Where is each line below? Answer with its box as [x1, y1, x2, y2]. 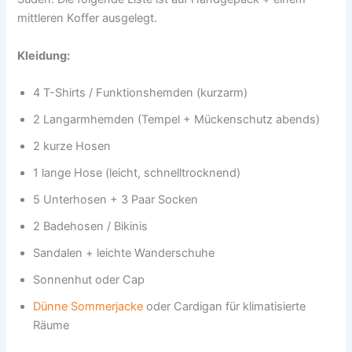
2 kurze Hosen [33, 139, 112, 154]
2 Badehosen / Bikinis [33, 219, 148, 234]
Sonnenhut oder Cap [33, 273, 145, 288]
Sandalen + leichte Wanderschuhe [33, 246, 215, 261]
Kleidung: [17, 48, 71, 63]
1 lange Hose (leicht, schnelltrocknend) [33, 166, 241, 181]
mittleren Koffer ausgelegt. [17, 11, 158, 26]
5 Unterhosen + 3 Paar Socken [33, 192, 199, 207]
